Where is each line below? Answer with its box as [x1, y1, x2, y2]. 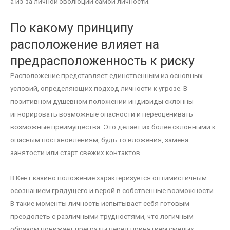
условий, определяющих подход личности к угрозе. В [10, 84, 187, 92]
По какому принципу [10, 20, 133, 35]
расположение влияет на [10, 36, 159, 52]
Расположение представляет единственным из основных [10, 71, 203, 80]
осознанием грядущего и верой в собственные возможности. [10, 186, 215, 195]
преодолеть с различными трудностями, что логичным [10, 212, 194, 220]
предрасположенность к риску [10, 53, 195, 68]
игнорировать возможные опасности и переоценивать [10, 109, 193, 118]
